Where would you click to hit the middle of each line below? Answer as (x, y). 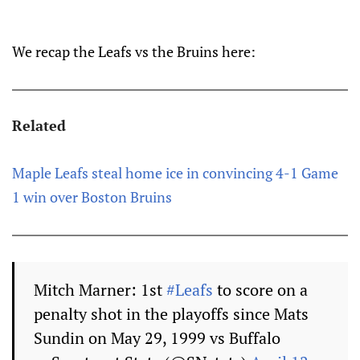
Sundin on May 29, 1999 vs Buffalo (157, 338)
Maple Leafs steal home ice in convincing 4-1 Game (175, 173)
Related (39, 125)
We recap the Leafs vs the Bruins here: (134, 51)
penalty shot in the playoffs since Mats (171, 314)
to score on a (260, 290)
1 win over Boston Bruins (92, 197)
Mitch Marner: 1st (100, 290)
